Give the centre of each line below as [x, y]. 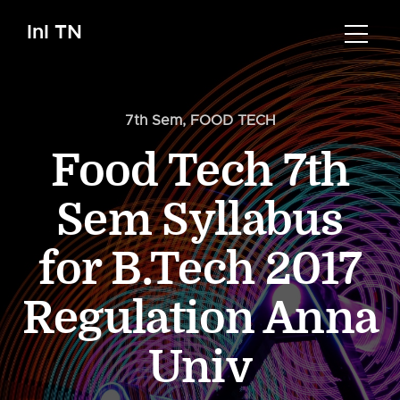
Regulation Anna [200, 319]
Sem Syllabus [200, 221]
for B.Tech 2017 [200, 270]
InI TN [54, 32]
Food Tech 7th [200, 171]
